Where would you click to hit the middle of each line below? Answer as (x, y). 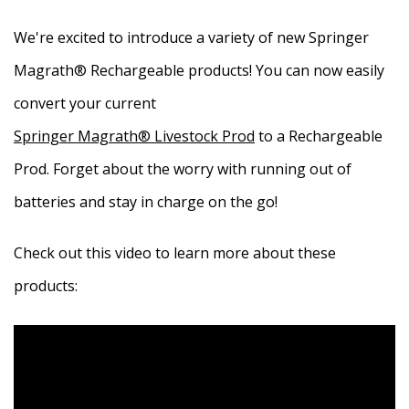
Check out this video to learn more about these (175, 253)
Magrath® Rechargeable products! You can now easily (199, 70)
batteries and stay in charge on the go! (146, 202)
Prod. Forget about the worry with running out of (183, 169)
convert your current (85, 103)
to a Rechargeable (319, 136)
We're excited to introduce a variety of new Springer (191, 37)
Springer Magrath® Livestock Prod (134, 136)
